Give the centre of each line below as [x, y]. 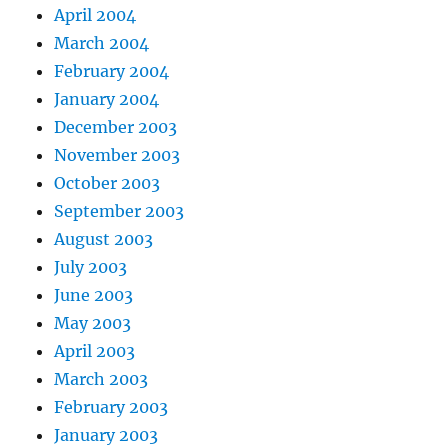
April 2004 [95, 15]
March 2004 [102, 43]
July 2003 [91, 267]
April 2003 [95, 351]
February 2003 [111, 407]
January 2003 [106, 435]
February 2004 [112, 71]
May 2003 [93, 323]
